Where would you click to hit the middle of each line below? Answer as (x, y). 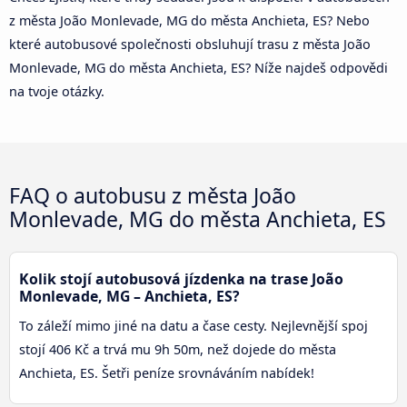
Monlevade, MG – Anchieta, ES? (129, 297)
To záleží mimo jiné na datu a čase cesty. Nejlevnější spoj (194, 326)
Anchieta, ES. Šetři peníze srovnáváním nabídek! (167, 373)
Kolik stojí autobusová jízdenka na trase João (181, 279)
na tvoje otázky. (57, 92)
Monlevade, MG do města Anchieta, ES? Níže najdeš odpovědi (199, 68)
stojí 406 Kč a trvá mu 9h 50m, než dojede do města (178, 350)
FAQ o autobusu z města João (153, 196)
